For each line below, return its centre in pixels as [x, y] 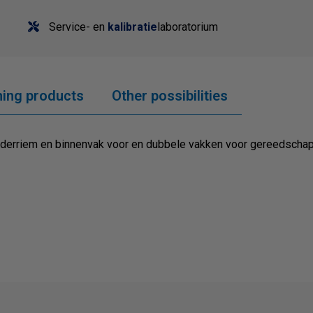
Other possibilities [170, 96]
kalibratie [132, 27]
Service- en [77, 27]
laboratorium [188, 27]
